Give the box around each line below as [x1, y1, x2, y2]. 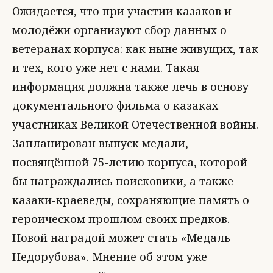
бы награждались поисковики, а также [12, 173, 233, 188]
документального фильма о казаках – [12, 97, 227, 113]
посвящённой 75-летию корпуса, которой [12, 154, 247, 169]
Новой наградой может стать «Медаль [12, 230, 230, 245]
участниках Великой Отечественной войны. [12, 116, 258, 132]
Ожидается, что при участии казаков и [12, 3, 232, 18]
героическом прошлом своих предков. [12, 211, 230, 226]
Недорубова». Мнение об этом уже [12, 249, 207, 264]
